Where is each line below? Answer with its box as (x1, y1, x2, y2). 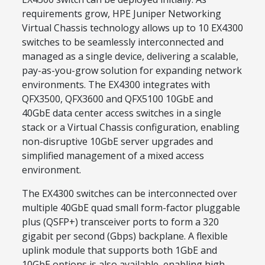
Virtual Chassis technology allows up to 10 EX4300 (22, 21, 243, 35)
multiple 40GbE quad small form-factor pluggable (22, 201, 240, 215)
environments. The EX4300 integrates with (22, 78, 210, 92)
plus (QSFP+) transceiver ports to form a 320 (22, 215, 219, 229)
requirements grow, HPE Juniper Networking (22, 7, 221, 21)
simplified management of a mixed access (22, 149, 204, 163)
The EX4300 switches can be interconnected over (22, 187, 237, 201)
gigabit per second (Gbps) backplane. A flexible (22, 230, 228, 243)
